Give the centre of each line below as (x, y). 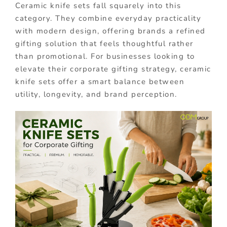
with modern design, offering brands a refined (110, 31)
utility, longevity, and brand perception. (96, 94)
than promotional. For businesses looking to (105, 56)
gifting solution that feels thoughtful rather (104, 43)
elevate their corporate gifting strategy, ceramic (113, 69)
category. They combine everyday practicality (108, 18)
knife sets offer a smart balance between (100, 81)
